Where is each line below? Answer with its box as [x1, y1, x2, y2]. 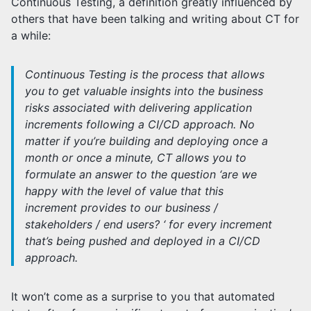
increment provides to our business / [25, 200, 218, 215]
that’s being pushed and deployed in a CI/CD [25, 233, 260, 248]
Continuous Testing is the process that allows [25, 67, 264, 81]
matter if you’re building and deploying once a [25, 133, 268, 148]
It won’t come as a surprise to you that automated [11, 289, 275, 303]
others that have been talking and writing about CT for [11, 11, 299, 26]
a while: [11, 28, 51, 42]
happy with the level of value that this [25, 183, 224, 198]
